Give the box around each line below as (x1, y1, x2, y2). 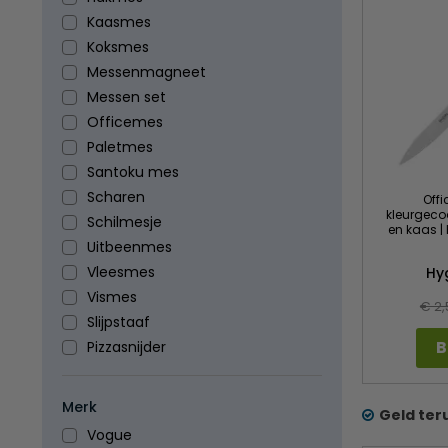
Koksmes (87, 37, 149, 57)
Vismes (87, 287, 137, 307)
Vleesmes (87, 262, 155, 282)
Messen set (87, 87, 166, 107)
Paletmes (87, 137, 153, 157)
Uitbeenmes (87, 237, 172, 257)
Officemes (87, 112, 163, 132)
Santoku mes (87, 162, 179, 182)
